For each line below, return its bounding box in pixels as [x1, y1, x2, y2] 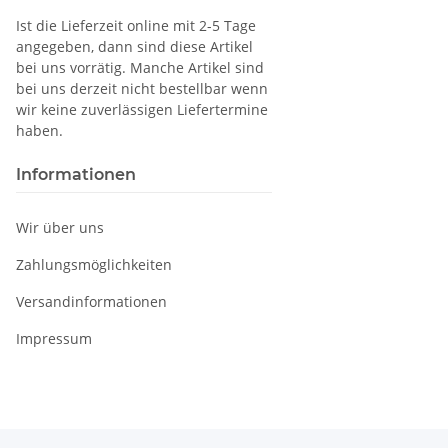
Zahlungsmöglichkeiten [16, 255, 172, 275]
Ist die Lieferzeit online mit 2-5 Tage [16, 16, 256, 36]
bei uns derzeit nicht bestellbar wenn [16, 79, 268, 99]
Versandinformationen [16, 292, 167, 312]
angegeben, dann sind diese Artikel [16, 37, 253, 57]
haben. [16, 121, 63, 141]
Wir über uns [16, 218, 104, 238]
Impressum [16, 329, 92, 349]
